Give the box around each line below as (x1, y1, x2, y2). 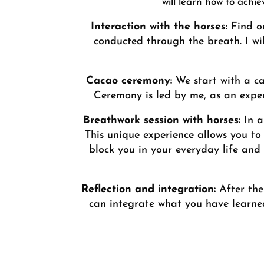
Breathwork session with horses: (82, 114, 240, 126)
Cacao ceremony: (85, 75, 172, 87)
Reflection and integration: (81, 183, 216, 195)
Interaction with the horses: (90, 21, 227, 32)
